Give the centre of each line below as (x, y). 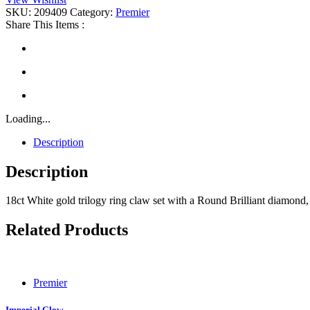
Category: (93, 12)
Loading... (28, 118)
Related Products (67, 230)
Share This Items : (45, 24)
